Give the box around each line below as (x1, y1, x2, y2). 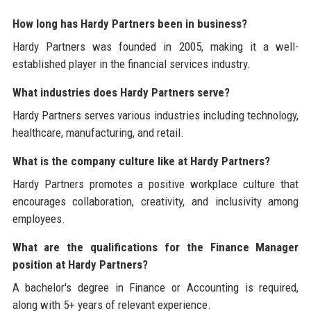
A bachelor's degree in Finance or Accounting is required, (12, 280, 299, 294)
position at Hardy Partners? (12, 257, 148, 271)
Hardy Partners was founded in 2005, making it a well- (12, 39, 299, 53)
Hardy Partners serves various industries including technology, (12, 108, 299, 122)
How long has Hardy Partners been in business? (12, 16, 247, 31)
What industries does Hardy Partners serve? (12, 85, 230, 99)
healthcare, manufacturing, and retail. (12, 125, 184, 140)
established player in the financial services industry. (12, 56, 251, 71)
